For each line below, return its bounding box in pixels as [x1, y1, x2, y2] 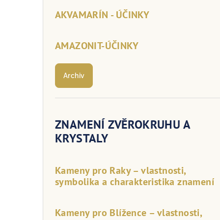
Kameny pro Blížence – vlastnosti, [55, 206, 202, 219]
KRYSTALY [55, 130, 109, 146]
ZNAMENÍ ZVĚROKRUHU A [55, 116, 190, 132]
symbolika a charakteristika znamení [55, 175, 214, 188]
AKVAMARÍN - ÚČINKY [55, 8, 150, 21]
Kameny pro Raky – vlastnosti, [55, 164, 186, 177]
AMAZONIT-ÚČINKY [55, 39, 138, 52]
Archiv [63, 71, 85, 80]
